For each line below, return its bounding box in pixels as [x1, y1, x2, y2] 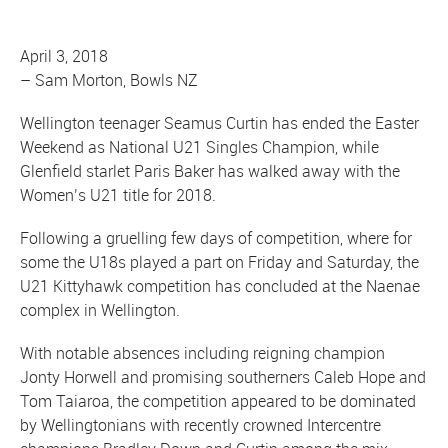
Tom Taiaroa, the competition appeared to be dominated [20, 390, 416, 413]
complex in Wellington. [20, 298, 180, 321]
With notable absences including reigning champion [20, 342, 385, 365]
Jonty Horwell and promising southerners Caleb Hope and [20, 366, 426, 389]
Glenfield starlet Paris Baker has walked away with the [20, 159, 400, 182]
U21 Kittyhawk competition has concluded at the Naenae [20, 274, 420, 297]
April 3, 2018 [20, 44, 108, 67]
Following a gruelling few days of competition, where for [20, 226, 412, 249]
